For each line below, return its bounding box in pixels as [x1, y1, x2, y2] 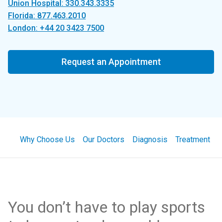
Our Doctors [83, 135, 124, 144]
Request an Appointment [61, 56, 161, 67]
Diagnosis [132, 135, 167, 144]
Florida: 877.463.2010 [8, 11, 86, 20]
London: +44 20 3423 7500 [8, 23, 104, 33]
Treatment [175, 135, 210, 144]
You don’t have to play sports [8, 198, 205, 217]
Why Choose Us [20, 135, 75, 144]
